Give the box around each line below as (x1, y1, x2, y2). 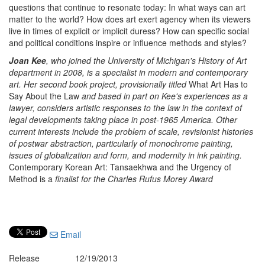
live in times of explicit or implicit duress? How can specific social (9, 25, 249, 37)
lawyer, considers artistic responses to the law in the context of (9, 102, 242, 114)
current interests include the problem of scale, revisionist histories (9, 125, 253, 137)
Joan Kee (9, 54, 46, 66)
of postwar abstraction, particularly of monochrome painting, (9, 137, 233, 149)
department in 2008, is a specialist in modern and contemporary (9, 66, 248, 78)
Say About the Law (9, 90, 79, 102)
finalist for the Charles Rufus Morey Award (55, 173, 213, 185)
